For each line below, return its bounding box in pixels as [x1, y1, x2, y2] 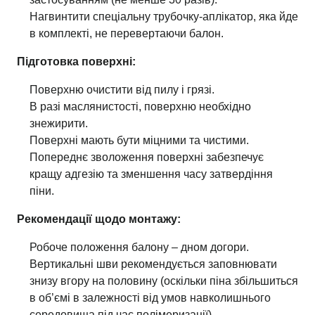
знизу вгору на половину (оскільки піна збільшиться [30, 275, 298, 287]
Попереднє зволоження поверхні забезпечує [30, 151, 264, 163]
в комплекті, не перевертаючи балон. [30, 27, 224, 39]
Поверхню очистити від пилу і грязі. [30, 84, 214, 96]
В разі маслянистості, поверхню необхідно [30, 101, 251, 112]
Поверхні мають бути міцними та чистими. [30, 134, 249, 146]
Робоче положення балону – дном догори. [30, 241, 249, 253]
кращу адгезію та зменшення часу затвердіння [30, 168, 273, 180]
